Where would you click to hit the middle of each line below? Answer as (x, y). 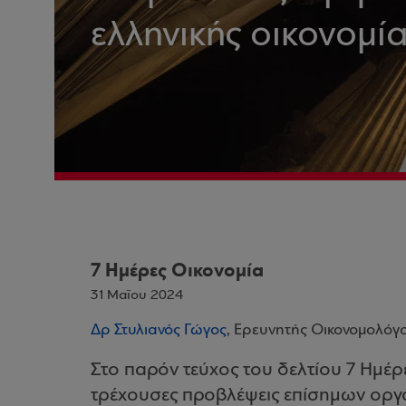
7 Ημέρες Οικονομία (177, 271)
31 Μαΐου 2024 (137, 295)
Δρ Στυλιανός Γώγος (159, 330)
